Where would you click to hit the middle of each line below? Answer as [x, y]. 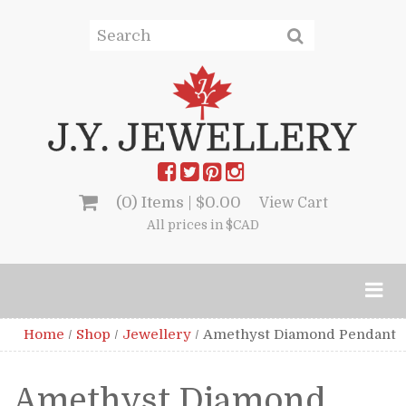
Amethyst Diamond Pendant [300, 334]
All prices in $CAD [203, 225]
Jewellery [157, 334]
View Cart [293, 203]
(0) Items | [155, 202]
